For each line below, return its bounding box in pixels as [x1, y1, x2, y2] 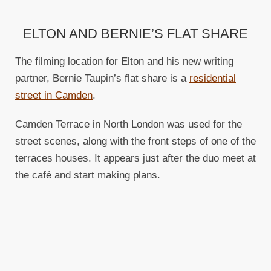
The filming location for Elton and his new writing [15, 56, 233, 68]
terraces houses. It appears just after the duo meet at [15, 152, 256, 165]
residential [189, 73, 236, 85]
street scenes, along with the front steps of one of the [15, 135, 256, 148]
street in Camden [15, 90, 93, 102]
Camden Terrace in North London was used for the [15, 119, 242, 131]
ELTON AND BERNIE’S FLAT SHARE [23, 26, 248, 42]
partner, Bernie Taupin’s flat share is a [15, 73, 189, 85]
